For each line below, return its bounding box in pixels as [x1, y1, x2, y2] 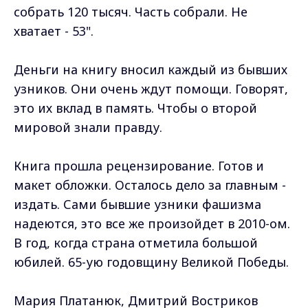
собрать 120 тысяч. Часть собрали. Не [14, 3, 247, 20]
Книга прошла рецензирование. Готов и [14, 157, 264, 174]
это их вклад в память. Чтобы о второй [14, 99, 257, 116]
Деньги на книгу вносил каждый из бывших [14, 60, 287, 78]
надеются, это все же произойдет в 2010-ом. [14, 214, 290, 232]
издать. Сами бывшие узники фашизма [14, 195, 261, 212]
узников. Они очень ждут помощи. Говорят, [14, 80, 288, 97]
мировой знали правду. [14, 118, 162, 135]
